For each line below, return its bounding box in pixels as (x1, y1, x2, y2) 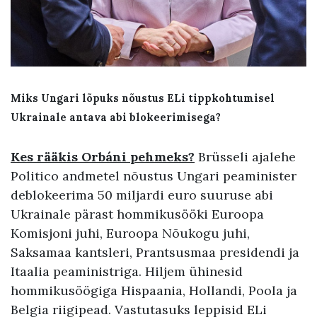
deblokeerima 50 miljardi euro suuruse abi (11, 187, 273, 203)
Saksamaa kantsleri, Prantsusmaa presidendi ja (11, 244, 299, 260)
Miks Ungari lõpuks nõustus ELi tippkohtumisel (11, 92, 275, 105)
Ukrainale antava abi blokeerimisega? (11, 111, 221, 124)
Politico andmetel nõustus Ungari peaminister (11, 168, 296, 184)
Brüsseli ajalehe (195, 149, 296, 165)
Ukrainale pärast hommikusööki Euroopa (11, 206, 264, 222)
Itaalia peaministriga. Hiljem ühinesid (11, 263, 243, 279)
